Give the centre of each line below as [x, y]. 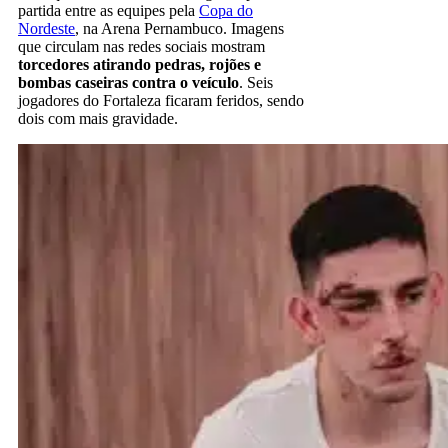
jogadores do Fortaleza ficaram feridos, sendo [161, 100]
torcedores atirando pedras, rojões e [139, 64]
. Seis [256, 82]
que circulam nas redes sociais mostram [141, 46]
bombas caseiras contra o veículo [128, 82]
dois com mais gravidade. [98, 118]
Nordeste [46, 28]
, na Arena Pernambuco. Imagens [179, 28]
